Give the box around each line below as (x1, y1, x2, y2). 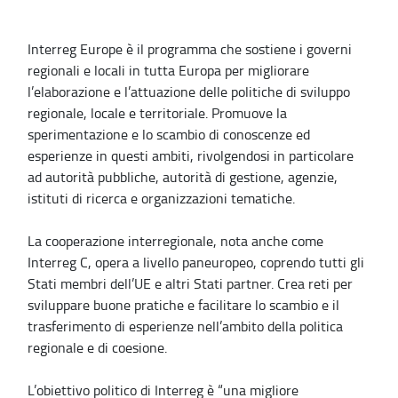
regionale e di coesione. (28, 337, 167, 357)
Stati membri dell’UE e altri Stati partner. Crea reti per (28, 273, 353, 293)
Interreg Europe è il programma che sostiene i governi (28, 38, 352, 59)
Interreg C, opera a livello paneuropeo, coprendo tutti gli (28, 251, 364, 272)
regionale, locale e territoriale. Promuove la (28, 102, 287, 123)
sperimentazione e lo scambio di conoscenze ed (28, 123, 310, 144)
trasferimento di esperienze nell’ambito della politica (28, 315, 343, 336)
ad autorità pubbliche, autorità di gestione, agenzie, (28, 166, 338, 187)
